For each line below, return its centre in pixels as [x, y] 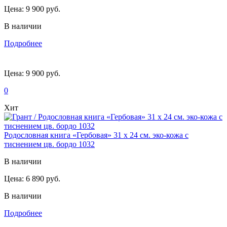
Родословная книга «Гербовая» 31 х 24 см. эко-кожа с [96, 135]
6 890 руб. [42, 178]
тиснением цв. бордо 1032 [49, 144]
